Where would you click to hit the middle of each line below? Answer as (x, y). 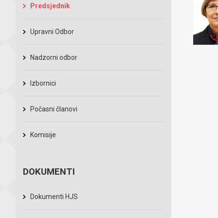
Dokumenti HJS (54, 197)
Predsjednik (50, 6)
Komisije (43, 135)
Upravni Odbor (52, 32)
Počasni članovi (54, 109)
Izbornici (43, 83)
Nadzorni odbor (54, 57)
